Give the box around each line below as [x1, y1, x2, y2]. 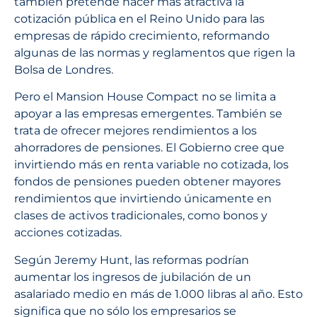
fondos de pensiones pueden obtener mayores [14, 175, 281, 189]
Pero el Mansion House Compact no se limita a [14, 90, 276, 104]
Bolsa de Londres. [14, 63, 113, 76]
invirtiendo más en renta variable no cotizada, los [14, 158, 289, 172]
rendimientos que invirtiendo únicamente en [14, 192, 272, 206]
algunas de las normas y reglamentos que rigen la [14, 46, 295, 59]
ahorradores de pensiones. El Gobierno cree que [14, 141, 284, 155]
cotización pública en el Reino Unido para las [14, 12, 265, 25]
